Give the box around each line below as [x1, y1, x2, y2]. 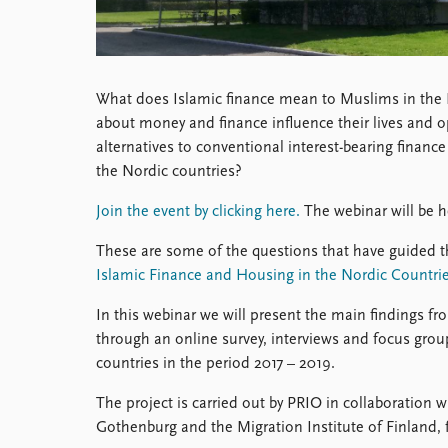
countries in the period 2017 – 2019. [96, 356, 335, 372]
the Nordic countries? [96, 164, 242, 180]
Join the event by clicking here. [96, 204, 300, 220]
